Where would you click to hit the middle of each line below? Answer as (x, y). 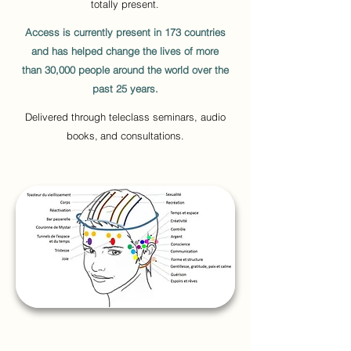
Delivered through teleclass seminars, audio (125, 117)
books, (82, 136)
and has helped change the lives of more (125, 51)
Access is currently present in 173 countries (125, 32)
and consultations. (142, 136)
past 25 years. (125, 89)
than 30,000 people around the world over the (125, 70)
